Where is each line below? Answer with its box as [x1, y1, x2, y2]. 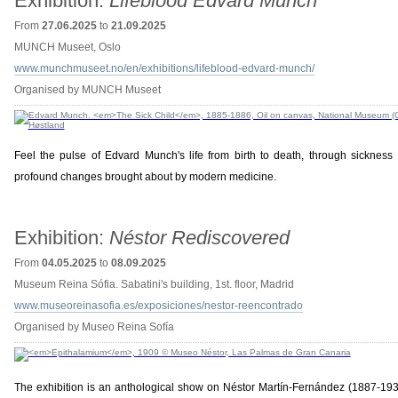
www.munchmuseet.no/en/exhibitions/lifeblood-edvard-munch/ [13, 62, 314, 75]
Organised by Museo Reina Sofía [13, 321, 174, 333]
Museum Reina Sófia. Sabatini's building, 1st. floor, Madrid [13, 278, 294, 291]
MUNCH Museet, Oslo [13, 41, 121, 53]
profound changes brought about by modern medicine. [13, 171, 276, 183]
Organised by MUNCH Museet [13, 84, 161, 96]
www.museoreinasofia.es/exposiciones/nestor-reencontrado [13, 299, 303, 312]
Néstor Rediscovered [108, 227, 290, 249]
